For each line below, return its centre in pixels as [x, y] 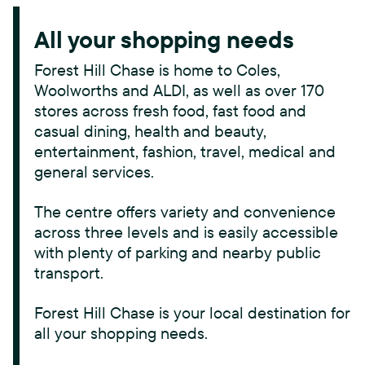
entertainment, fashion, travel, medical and [185, 151]
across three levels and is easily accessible [186, 231]
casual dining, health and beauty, [150, 130]
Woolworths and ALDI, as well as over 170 [179, 90]
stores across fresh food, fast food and [170, 110]
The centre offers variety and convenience [185, 211]
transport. [69, 272]
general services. [94, 171]
